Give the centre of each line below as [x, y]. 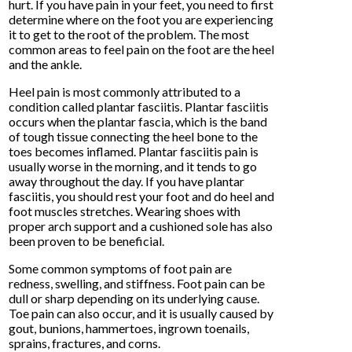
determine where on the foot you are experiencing [141, 19]
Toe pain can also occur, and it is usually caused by [141, 313]
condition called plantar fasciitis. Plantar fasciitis [139, 106]
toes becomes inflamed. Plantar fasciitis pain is [134, 151]
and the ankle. [46, 64]
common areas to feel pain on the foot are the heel [142, 49]
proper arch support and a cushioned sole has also [141, 225]
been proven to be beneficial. [87, 240]
